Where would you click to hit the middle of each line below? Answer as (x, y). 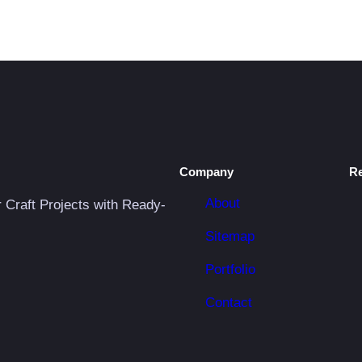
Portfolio (230, 270)
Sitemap (230, 237)
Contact (229, 303)
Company (206, 171)
